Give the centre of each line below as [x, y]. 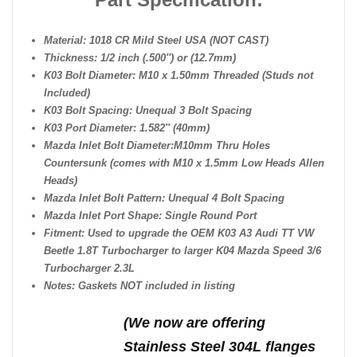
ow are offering [214, 322]
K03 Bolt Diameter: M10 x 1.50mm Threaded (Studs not [178, 75]
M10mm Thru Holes [222, 145]
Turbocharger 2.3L [89, 268]
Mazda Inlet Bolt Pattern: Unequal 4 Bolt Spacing [164, 198]
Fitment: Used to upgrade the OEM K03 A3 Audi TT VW [179, 233]
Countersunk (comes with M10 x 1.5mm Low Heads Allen [184, 163]
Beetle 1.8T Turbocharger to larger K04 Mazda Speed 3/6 [182, 250]
